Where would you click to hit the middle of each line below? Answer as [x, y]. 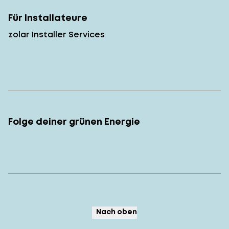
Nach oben [117, 211]
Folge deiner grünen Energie [74, 121]
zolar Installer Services [56, 34]
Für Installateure [48, 17]
